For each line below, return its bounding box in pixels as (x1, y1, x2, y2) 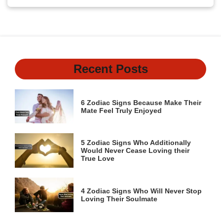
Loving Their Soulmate (81, 194, 158, 203)
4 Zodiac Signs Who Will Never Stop (81, 186, 202, 195)
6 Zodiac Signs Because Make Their (81, 98, 202, 107)
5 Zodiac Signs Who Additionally (81, 139, 191, 147)
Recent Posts (73, 62, 148, 75)
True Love (81, 154, 115, 163)
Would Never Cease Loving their (81, 147, 190, 155)
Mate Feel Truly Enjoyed (81, 106, 162, 114)
